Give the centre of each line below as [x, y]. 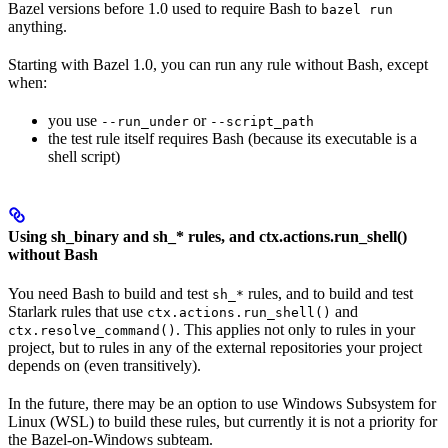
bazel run [357, 10]
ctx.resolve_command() [92, 330]
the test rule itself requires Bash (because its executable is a [232, 139]
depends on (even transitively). [104, 365]
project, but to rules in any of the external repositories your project [215, 347]
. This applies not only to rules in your [295, 329]
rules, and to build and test [328, 293]
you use [74, 121]
